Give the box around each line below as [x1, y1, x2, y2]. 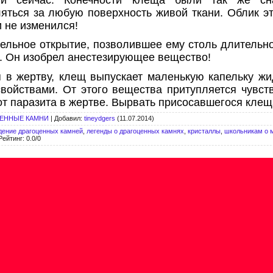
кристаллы [188, 127, 221, 135]
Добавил [54, 114, 80, 122]
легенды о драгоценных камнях [87, 127, 184, 135]
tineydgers [84, 114, 115, 122]
